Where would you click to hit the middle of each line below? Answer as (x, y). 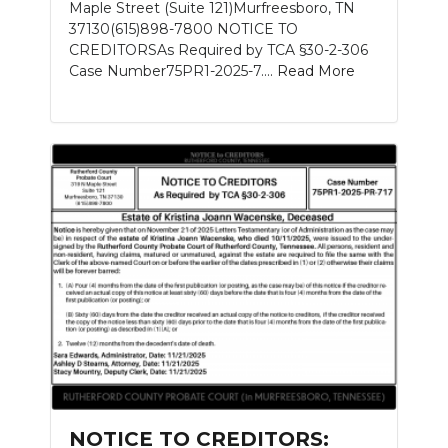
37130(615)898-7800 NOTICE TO (183, 28)
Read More (316, 70)
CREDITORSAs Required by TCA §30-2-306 (218, 49)
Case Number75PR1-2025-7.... (173, 70)
